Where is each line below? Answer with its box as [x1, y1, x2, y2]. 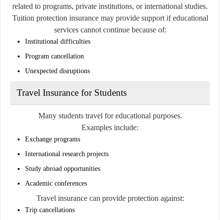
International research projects [25, 150, 109, 158]
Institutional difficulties [25, 37, 90, 45]
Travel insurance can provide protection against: [36, 193, 184, 202]
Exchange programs [25, 135, 80, 143]
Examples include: [82, 123, 138, 132]
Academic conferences [25, 179, 87, 187]
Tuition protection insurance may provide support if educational [12, 13, 208, 22]
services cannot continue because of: [54, 25, 166, 34]
